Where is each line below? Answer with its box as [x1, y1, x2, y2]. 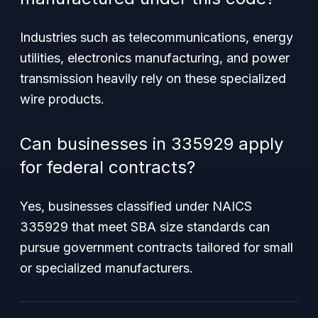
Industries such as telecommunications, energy [20, 30, 293, 45]
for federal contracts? [20, 157, 195, 177]
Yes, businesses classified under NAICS [20, 199, 252, 214]
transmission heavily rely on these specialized [20, 71, 286, 86]
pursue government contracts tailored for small [20, 240, 293, 255]
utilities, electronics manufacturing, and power [20, 50, 290, 65]
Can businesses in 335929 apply [20, 133, 283, 154]
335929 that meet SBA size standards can [20, 219, 270, 234]
